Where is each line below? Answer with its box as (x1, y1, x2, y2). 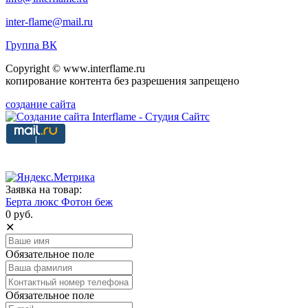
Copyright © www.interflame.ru (5, 62, 145, 74)
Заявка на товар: (5, 183, 82, 195)
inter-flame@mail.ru (5, 15, 93, 27)
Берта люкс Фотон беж (5, 195, 113, 208)
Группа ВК (5, 38, 57, 51)
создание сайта (5, 98, 76, 110)
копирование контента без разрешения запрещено (5, 74, 239, 87)
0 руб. (5, 208, 33, 220)
